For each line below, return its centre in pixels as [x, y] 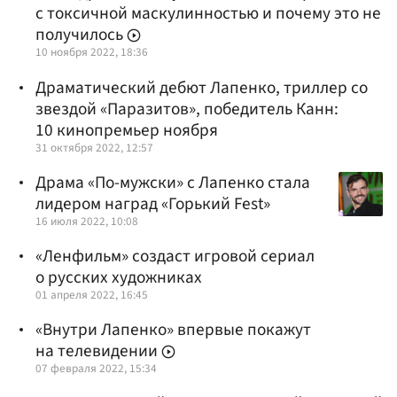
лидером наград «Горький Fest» [153, 203]
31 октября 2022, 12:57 [94, 147]
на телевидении [98, 351]
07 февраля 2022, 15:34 [96, 369]
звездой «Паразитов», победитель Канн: [187, 109]
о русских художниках [119, 277]
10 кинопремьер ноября [127, 130]
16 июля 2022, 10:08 [87, 221]
